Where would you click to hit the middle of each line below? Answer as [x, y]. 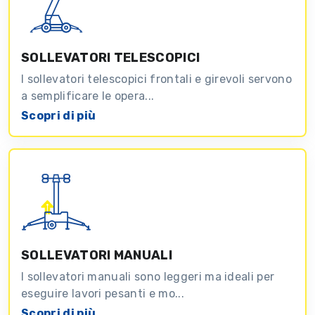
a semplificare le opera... [88, 96]
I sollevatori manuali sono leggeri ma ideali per [148, 276]
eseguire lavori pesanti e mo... [103, 293]
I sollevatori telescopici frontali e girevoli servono [156, 79]
